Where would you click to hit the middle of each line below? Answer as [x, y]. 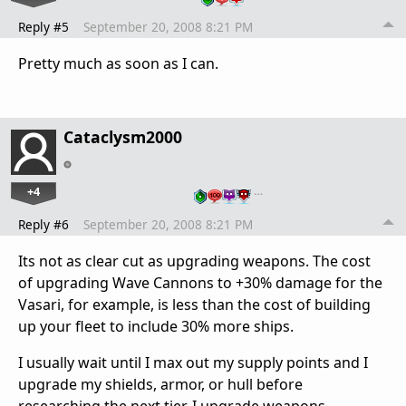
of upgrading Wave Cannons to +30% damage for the [200, 283]
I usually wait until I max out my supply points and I [193, 363]
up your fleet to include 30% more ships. [156, 327]
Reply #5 [43, 27]
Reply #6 [43, 225]
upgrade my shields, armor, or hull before [160, 385]
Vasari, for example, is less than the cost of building [194, 305]
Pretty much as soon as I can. [118, 64]
